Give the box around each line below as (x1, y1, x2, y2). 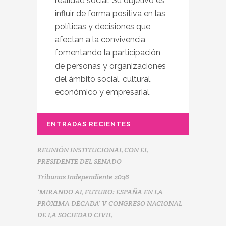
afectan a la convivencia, (55, 34, 147, 44)
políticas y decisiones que (55, 21, 150, 31)
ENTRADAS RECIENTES (46, 120, 131, 128)
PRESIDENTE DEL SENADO (37, 156, 122, 166)
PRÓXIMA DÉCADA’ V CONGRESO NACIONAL (37, 198, 182, 208)
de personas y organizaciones (55, 61, 166, 71)
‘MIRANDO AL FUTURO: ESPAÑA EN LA (37, 187, 163, 196)
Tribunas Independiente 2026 (37, 172, 129, 181)
